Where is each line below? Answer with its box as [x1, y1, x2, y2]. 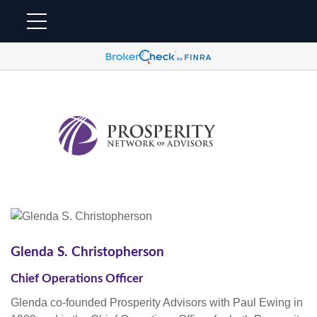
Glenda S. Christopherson [11, 245, 164, 259]
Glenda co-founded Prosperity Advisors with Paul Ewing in [11, 296, 303, 309]
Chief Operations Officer [11, 272, 143, 284]
